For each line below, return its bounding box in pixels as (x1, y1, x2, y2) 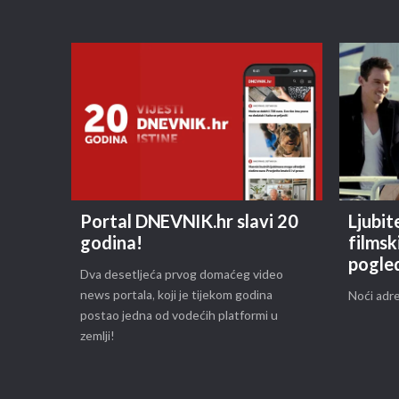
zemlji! (80, 329, 116, 345)
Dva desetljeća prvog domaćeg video (80, 267, 284, 283)
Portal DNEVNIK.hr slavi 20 (80, 212, 299, 234)
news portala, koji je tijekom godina (80, 288, 273, 304)
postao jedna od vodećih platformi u (80, 308, 279, 324)
